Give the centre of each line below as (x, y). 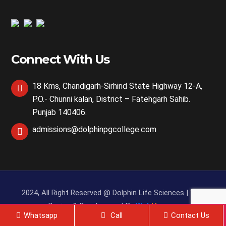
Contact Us (190, 215)
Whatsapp (41, 215)
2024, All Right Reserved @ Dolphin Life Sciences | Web (113, 192)
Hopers (164, 206)
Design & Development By (92, 206)
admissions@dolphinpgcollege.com (95, 129)
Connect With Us (60, 59)
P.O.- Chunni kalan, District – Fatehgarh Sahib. (111, 99)
